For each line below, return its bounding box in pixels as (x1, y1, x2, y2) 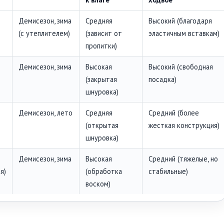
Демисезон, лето (18, 107, 72, 117)
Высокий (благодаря (148, 15, 212, 25)
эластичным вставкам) (148, 28, 219, 38)
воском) (85, 178, 110, 188)
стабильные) (148, 166, 188, 176)
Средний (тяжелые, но (148, 153, 218, 163)
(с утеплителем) (18, 28, 70, 38)
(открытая (85, 120, 118, 130)
